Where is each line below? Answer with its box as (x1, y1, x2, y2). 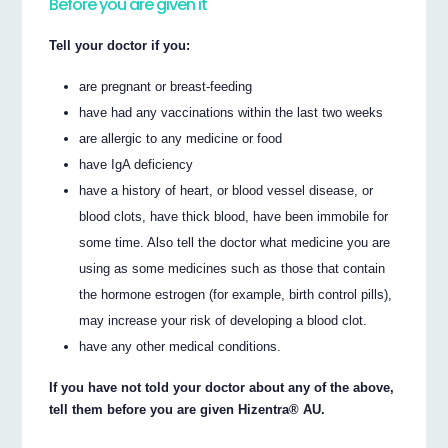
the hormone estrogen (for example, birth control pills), (79, 287, 393, 303)
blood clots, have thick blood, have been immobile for (79, 209, 389, 225)
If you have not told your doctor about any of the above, (49, 379, 395, 395)
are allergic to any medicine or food (79, 131, 283, 147)
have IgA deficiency (79, 157, 194, 173)
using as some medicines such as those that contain (79, 261, 386, 277)
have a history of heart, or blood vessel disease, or (79, 183, 374, 199)
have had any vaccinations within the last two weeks (79, 105, 384, 121)
